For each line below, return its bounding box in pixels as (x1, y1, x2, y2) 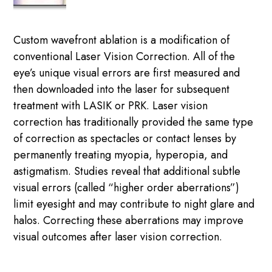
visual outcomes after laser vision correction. (13, 229, 223, 245)
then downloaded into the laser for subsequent (13, 81, 230, 98)
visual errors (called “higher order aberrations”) (13, 180, 240, 196)
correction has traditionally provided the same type (13, 114, 254, 131)
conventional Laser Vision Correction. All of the (13, 49, 236, 65)
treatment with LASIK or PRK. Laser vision (13, 98, 208, 114)
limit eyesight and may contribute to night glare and (13, 196, 255, 212)
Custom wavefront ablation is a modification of (13, 32, 230, 49)
